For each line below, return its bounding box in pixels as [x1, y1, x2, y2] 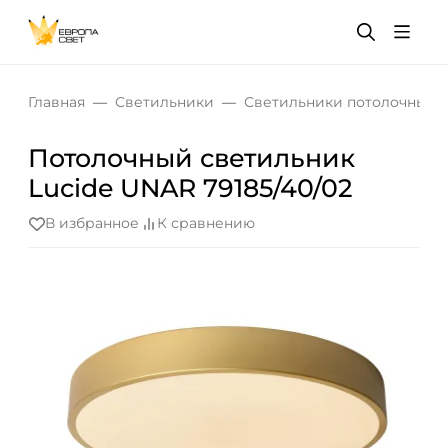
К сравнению [157, 214, 255, 233]
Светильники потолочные [244, 93, 436, 111]
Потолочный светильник [28, 143, 355, 173]
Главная [28, 93, 85, 111]
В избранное [45, 214, 139, 233]
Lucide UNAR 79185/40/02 [28, 173, 352, 203]
